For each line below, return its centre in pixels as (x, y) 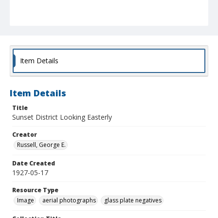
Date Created (34, 163)
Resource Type (35, 190)
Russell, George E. (41, 145)
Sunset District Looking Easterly (62, 117)
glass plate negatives (133, 200)
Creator (25, 135)
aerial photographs (69, 200)
